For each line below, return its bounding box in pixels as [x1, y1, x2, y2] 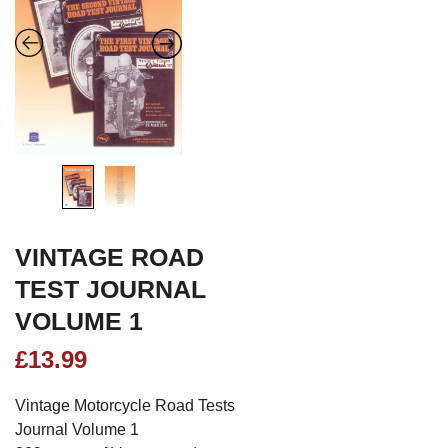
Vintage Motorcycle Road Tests [15, 397, 235, 415]
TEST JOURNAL [15, 275, 206, 304]
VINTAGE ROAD [15, 243, 204, 272]
